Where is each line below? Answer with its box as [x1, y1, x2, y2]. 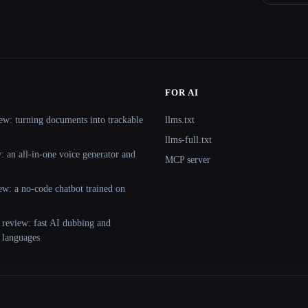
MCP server [165, 155, 210, 166]
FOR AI [165, 87, 199, 98]
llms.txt [165, 115, 195, 126]
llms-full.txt [165, 135, 212, 146]
